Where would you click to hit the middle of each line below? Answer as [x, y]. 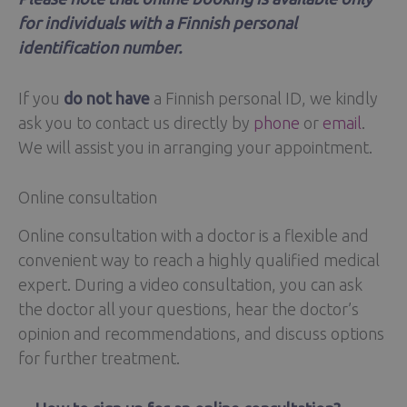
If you [41, 98]
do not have [107, 98]
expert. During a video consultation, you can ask [190, 285]
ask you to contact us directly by [136, 122]
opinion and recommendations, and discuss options [201, 334]
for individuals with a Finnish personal [158, 22]
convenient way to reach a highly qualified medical [199, 260]
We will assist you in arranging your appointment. [195, 147]
